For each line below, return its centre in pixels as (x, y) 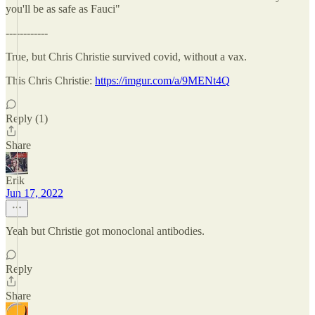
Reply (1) (27, 118)
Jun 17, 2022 (34, 193)
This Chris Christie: (50, 81)
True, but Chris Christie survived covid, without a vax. (126, 57)
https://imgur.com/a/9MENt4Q (162, 81)
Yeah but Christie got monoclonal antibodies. (105, 231)
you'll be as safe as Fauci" (63, 9)
